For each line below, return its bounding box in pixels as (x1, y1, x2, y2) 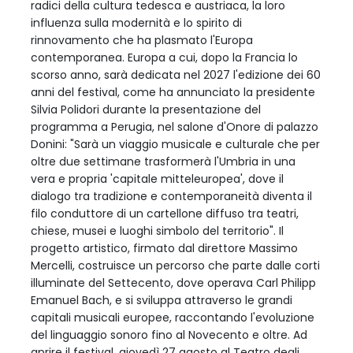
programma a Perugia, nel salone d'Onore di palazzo (31, 118, 318, 135)
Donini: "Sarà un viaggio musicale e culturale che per (31, 136, 320, 152)
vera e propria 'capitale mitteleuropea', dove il (31, 170, 284, 187)
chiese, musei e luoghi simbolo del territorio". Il (31, 222, 284, 239)
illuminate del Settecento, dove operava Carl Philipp (31, 274, 316, 291)
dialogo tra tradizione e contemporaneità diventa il (31, 188, 312, 204)
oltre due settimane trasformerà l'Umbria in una (31, 153, 295, 169)
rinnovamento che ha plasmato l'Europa (31, 32, 253, 48)
